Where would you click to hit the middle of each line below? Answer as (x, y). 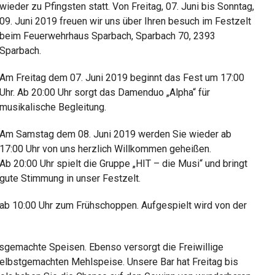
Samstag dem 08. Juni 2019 (76, 134)
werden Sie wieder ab (183, 134)
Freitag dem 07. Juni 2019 (72, 78)
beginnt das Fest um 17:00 (186, 78)
